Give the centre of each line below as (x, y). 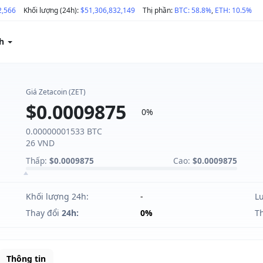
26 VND (40, 143)
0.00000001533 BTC (64, 131)
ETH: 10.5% (233, 10)
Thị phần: (159, 10)
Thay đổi (44, 213)
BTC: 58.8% (193, 10)
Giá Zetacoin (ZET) (56, 92)
